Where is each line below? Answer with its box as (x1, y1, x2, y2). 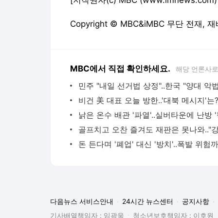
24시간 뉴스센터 (122, 197, 173, 205)
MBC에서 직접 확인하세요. (70, 63, 170, 73)
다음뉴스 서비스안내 (50, 197, 113, 205)
